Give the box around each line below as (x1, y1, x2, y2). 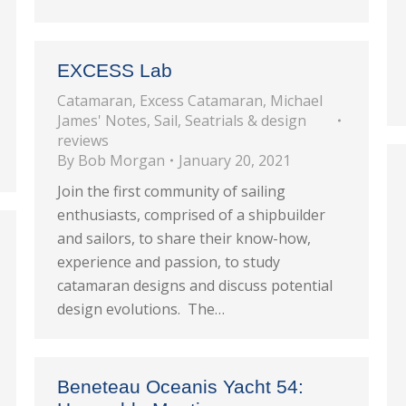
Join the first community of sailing (57, 181, 285, 201)
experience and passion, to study (57, 252, 280, 272)
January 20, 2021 (179, 150, 291, 170)
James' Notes (57, 111, 147, 130)
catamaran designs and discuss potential (57, 275, 333, 295)
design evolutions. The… (57, 299, 225, 319)
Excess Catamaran (140, 91, 263, 111)
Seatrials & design (185, 111, 306, 130)
